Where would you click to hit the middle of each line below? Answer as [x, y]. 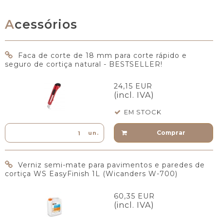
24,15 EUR [133, 86]
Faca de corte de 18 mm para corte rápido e [102, 56]
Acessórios [46, 24]
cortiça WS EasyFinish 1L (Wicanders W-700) [91, 174]
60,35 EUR [134, 196]
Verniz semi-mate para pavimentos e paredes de [111, 165]
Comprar [171, 133]
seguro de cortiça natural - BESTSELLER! [84, 64]
